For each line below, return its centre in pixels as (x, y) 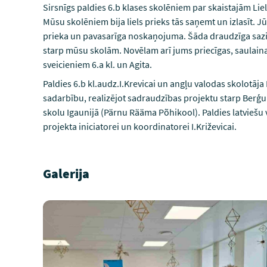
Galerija (66, 173)
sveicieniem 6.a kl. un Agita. (97, 64)
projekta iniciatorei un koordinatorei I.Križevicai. (140, 126)
